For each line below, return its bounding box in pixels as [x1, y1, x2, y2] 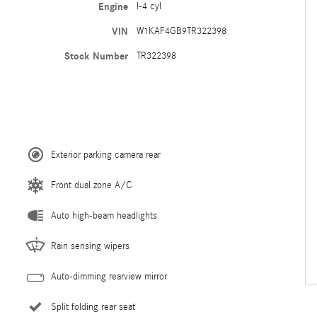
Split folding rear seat [51, 301, 135, 313]
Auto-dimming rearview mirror [51, 271, 167, 282]
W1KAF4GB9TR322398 [136, 25, 226, 37]
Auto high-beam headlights [51, 210, 157, 221]
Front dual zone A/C [51, 180, 132, 191]
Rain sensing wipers [51, 241, 129, 252]
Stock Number [64, 50, 128, 62]
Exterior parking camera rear [51, 149, 161, 161]
